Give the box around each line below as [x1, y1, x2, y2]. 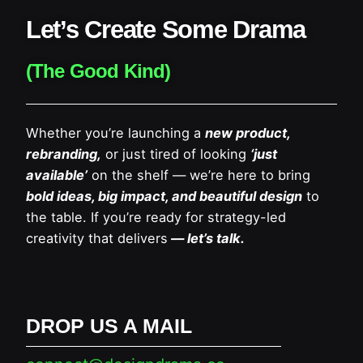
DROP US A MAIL [26, 314, 192, 337]
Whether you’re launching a [26, 124, 201, 141]
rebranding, [26, 145, 101, 162]
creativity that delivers [26, 229, 168, 246]
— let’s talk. [168, 229, 245, 246]
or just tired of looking [101, 145, 250, 162]
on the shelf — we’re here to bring [88, 166, 310, 183]
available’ [26, 166, 88, 183]
